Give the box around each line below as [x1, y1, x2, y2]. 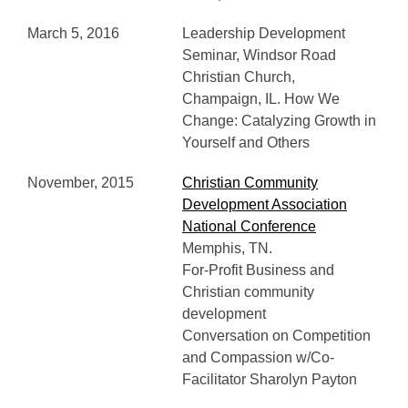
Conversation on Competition [182, 328, 371, 343]
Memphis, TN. [182, 240, 272, 256]
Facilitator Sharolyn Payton [182, 372, 357, 387]
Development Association [182, 197, 347, 212]
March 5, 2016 [27, 25, 119, 41]
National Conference [182, 219, 316, 234]
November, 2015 [27, 175, 134, 190]
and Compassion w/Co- [182, 350, 334, 365]
